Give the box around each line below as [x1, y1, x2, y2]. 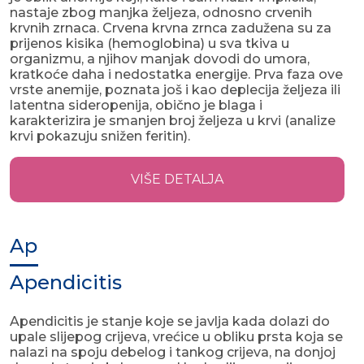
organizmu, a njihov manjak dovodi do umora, [10, 51, 310, 67]
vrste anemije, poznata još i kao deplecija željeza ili [10, 82, 340, 98]
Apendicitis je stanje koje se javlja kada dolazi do [10, 314, 330, 330]
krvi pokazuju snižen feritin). [10, 128, 190, 145]
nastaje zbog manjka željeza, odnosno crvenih [10, 5, 312, 21]
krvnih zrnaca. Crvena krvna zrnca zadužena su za [10, 20, 331, 37]
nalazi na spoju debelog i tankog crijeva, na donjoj [10, 344, 336, 361]
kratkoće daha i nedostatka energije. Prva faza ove [10, 67, 343, 83]
